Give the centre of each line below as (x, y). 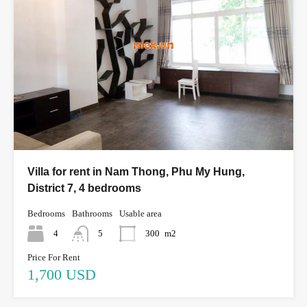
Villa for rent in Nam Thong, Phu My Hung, (136, 172)
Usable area (140, 214)
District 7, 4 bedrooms (84, 188)
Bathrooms (92, 214)
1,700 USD (62, 275)
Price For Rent (54, 258)
